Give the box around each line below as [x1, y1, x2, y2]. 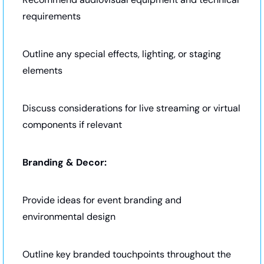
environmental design [22, 210, 115, 223]
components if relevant [22, 118, 122, 131]
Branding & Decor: [22, 156, 107, 169]
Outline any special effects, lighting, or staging [22, 47, 221, 60]
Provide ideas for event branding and [22, 193, 181, 206]
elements [22, 64, 62, 77]
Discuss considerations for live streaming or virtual [22, 101, 240, 114]
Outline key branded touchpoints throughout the [22, 247, 231, 260]
